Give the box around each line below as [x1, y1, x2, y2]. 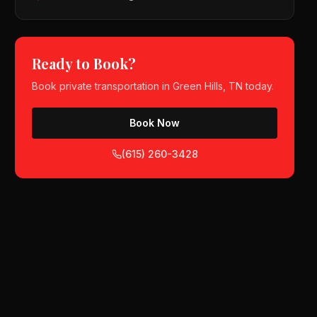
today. [243, 80, 275, 92]
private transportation [59, 80, 160, 92]
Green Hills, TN [173, 80, 243, 92]
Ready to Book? [32, 54, 137, 73]
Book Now [129, 117, 180, 129]
